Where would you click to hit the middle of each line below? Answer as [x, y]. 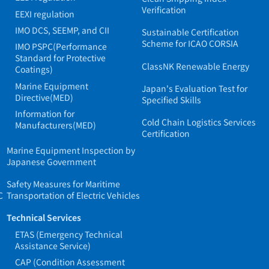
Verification [164, 9]
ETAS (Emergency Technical [68, 234]
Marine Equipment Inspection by [71, 150]
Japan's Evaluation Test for [195, 88]
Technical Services [44, 218]
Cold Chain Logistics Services [199, 122]
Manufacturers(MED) [55, 125]
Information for [44, 114]
